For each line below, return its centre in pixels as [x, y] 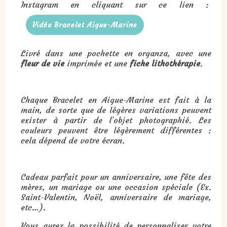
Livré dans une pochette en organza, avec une [116, 53]
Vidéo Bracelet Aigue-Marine [85, 25]
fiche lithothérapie [165, 64]
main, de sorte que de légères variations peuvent [116, 110]
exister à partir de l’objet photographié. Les [116, 120]
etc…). [35, 207]
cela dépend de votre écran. [73, 141]
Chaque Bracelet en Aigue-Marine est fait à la [116, 100]
